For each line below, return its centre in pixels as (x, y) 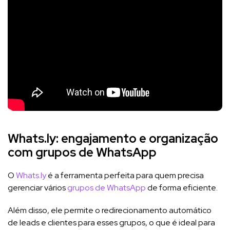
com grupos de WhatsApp (82, 152)
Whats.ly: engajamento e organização (113, 138)
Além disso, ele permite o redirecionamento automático (110, 210)
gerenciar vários (37, 187)
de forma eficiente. (183, 187)
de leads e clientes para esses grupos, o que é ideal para (111, 222)
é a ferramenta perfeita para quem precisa (125, 175)
